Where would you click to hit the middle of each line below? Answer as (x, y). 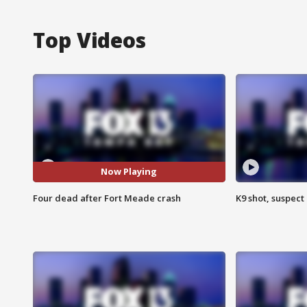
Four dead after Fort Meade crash (107, 198)
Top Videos (89, 40)
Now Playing (129, 172)
